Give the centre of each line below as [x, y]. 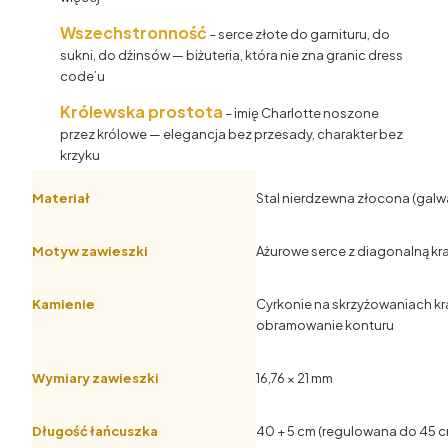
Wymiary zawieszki [95, 377]
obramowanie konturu [325, 324]
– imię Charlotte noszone [301, 113]
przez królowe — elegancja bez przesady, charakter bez [232, 134]
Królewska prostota [142, 112]
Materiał [61, 197]
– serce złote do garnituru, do [299, 34]
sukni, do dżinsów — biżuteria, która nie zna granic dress [232, 55]
